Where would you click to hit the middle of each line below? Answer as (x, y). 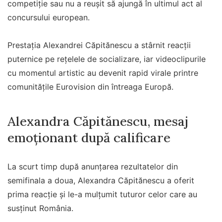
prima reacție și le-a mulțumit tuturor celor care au (102, 194)
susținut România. (40, 208)
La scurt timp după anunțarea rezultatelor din (93, 166)
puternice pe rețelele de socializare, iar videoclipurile (107, 59)
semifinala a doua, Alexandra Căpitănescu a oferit (101, 180)
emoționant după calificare (89, 137)
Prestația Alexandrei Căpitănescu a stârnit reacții (99, 45)
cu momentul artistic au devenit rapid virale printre (103, 73)
